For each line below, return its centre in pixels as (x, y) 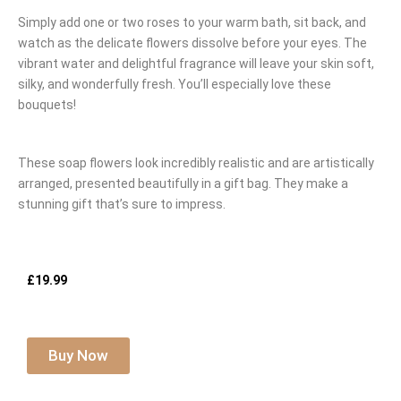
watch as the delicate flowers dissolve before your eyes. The (192, 43)
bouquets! (47, 105)
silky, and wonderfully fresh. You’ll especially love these (175, 85)
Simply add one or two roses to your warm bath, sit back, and (192, 23)
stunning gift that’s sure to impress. (122, 205)
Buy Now (78, 356)
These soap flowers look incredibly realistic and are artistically (196, 163)
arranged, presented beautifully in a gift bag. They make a (183, 184)
